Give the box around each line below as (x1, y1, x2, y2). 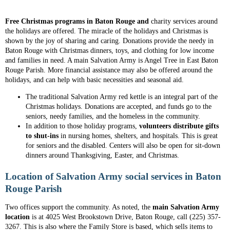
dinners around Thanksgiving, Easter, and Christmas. (26, 151, 179, 159)
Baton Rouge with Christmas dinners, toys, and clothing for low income (5, 47, 214, 54)
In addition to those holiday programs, (26, 122, 139, 130)
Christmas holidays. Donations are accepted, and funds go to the (26, 103, 212, 110)
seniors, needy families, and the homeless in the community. (26, 112, 200, 120)
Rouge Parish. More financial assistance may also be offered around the (5, 66, 213, 74)
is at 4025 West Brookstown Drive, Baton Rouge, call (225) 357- (30, 213, 221, 221)
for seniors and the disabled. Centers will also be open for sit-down (26, 142, 220, 149)
